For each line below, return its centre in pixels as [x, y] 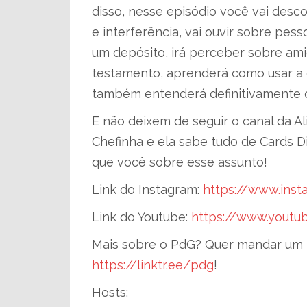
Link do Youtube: [142, 217]
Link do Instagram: [147, 189]
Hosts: [110, 292]
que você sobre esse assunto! [180, 162]
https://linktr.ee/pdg [153, 265]
